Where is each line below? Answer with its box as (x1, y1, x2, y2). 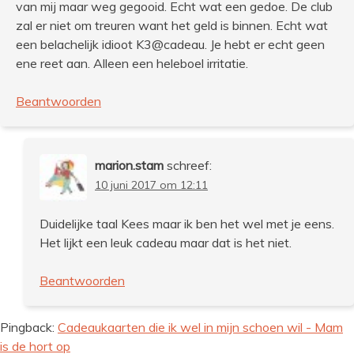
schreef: (167, 156, 212, 173)
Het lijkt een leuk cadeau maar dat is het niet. (40, 234, 292, 250)
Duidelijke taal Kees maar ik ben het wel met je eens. (40, 215, 334, 232)
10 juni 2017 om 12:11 (95, 177, 208, 192)
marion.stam (95, 156, 164, 173)
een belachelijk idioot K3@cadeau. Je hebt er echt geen (16, 36, 325, 52)
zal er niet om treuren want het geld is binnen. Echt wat (16, 17, 328, 33)
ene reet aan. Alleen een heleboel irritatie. (16, 55, 248, 71)
